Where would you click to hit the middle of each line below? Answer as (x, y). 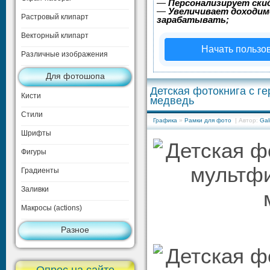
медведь (172, 101)
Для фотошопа (75, 76)
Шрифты (36, 133)
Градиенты (40, 171)
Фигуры (34, 152)
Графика (165, 120)
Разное (75, 230)
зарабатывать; (193, 20)
